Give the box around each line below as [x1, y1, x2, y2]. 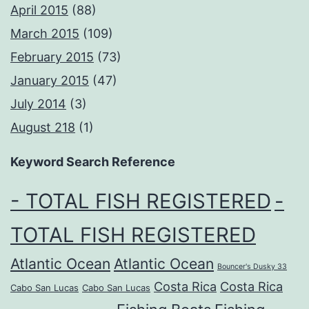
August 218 [10, 119, 75, 134]
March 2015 [10, 26, 79, 41]
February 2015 [10, 49, 94, 64]
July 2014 [10, 96, 66, 111]
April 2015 [10, 2, 68, 17]
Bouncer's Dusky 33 [217, 261, 287, 271]
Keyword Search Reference [10, 154, 175, 169]
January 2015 [10, 72, 89, 88]
